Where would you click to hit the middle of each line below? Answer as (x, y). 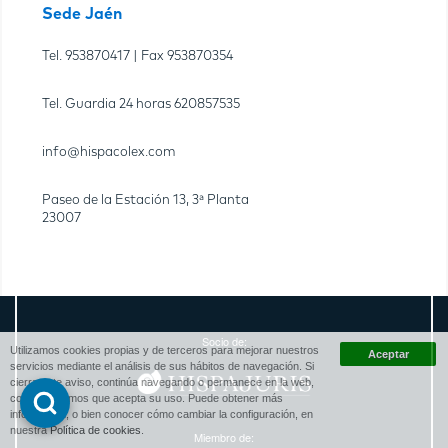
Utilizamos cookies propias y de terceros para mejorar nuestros (164, 350)
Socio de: (224, 340)
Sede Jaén (82, 13)
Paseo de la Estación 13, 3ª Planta (145, 200)
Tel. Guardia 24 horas (108, 104)
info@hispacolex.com (109, 152)
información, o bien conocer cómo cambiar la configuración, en (161, 414)
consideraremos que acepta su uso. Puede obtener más (146, 398)
